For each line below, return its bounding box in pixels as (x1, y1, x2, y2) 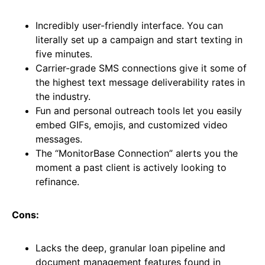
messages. (35, 133, 82, 146)
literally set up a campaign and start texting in (35, 34, 243, 46)
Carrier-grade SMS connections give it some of (35, 62, 247, 75)
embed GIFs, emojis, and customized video (35, 119, 228, 131)
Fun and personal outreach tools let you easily (35, 105, 242, 117)
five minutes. (35, 48, 92, 60)
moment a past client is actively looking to (35, 161, 227, 174)
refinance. (35, 176, 79, 188)
